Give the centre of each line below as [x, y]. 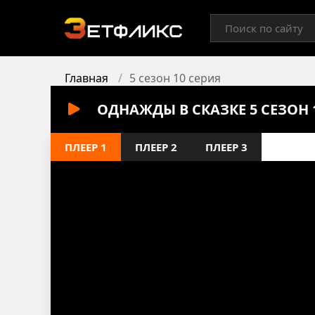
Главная [86, 78]
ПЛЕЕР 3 [226, 147]
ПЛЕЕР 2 [156, 147]
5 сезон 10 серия [175, 78]
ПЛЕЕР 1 [86, 147]
